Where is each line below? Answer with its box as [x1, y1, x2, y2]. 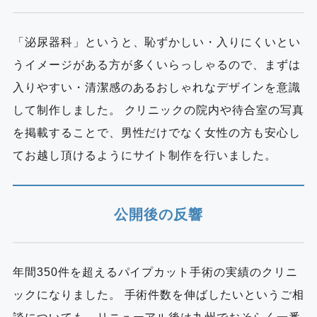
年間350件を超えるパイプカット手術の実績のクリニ [12, 265, 298, 278]
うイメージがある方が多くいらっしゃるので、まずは [12, 59, 301, 71]
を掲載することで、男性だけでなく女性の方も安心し [12, 127, 301, 139]
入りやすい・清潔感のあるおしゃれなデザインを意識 [12, 81, 301, 94]
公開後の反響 [114, 206, 203, 222]
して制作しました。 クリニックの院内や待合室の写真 [12, 104, 304, 117]
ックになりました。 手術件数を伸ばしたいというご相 [12, 288, 304, 301]
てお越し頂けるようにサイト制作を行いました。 [12, 149, 277, 162]
